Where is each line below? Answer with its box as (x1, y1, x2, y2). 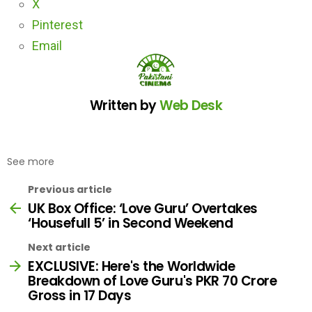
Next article (28, 240, 91, 254)
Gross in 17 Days (28, 286, 132, 305)
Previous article (28, 182, 112, 196)
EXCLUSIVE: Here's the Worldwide (28, 256, 235, 276)
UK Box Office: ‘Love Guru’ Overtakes (28, 198, 258, 218)
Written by (89, 95, 160, 115)
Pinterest (32, 17, 83, 32)
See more (7, 154, 54, 169)
